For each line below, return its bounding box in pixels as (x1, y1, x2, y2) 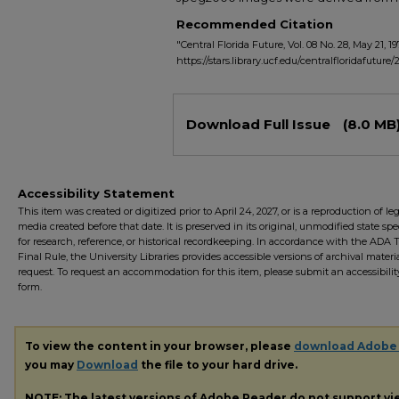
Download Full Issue (186, 116, 334, 133)
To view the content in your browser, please (25, 338, 294, 353)
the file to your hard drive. (138, 357, 297, 371)
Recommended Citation (176, 17, 333, 31)
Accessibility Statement (18, 186, 175, 200)
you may (25, 357, 77, 371)
